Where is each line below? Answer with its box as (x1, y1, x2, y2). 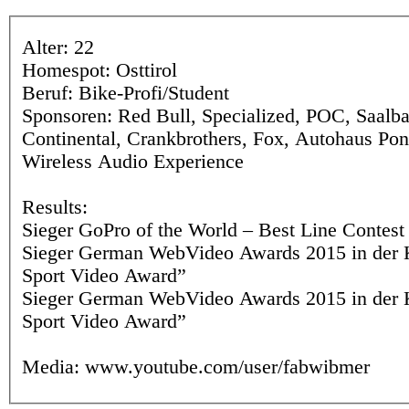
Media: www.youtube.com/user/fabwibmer (22, 356, 370, 379)
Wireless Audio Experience (22, 151, 244, 173)
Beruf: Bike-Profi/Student (22, 82, 229, 105)
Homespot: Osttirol (22, 59, 177, 82)
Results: (22, 196, 93, 219)
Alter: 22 (22, 37, 94, 59)
